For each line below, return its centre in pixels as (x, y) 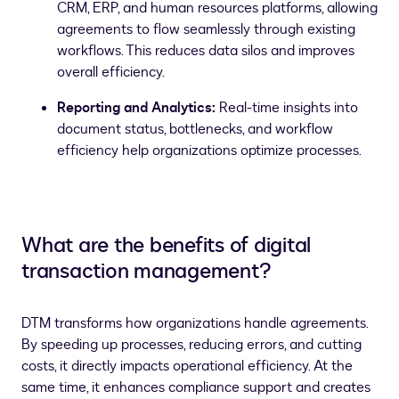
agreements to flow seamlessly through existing (206, 29)
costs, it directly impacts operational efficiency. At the (187, 366)
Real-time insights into (287, 108)
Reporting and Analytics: (136, 108)
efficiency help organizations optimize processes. (209, 151)
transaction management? (147, 271)
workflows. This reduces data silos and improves (206, 51)
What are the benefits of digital (166, 245)
